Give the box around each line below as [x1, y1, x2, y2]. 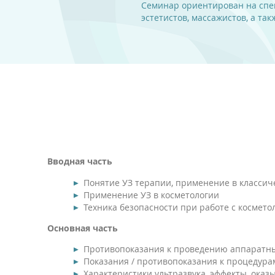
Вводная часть [47, 155, 112, 167]
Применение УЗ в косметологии [83, 189, 219, 201]
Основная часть [47, 222, 118, 234]
